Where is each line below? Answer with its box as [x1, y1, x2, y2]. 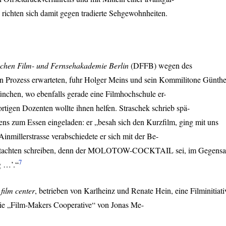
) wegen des [154, 60, 192, 71]
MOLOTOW [88, 145, 130, 155]
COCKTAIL [132, 145, 174, 155]
